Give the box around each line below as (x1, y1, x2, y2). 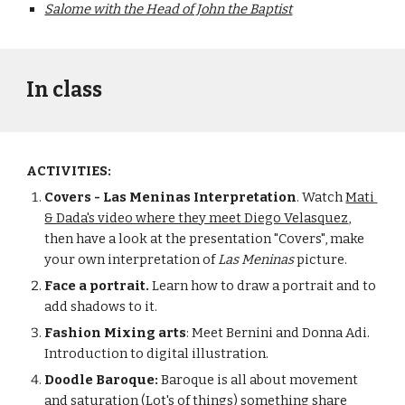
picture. (294, 251, 348, 268)
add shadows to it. (44, 298, 158, 315)
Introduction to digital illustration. (44, 345, 272, 362)
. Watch (297, 189, 346, 205)
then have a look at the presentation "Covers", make (44, 231, 365, 247)
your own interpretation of (44, 251, 219, 268)
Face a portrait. (44, 278, 150, 294)
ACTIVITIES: (26, 163, 112, 179)
